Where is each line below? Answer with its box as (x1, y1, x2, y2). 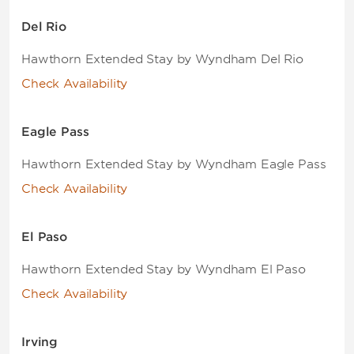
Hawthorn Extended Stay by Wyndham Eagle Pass (21, 157, 326, 171)
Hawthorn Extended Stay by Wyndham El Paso (21, 262, 306, 277)
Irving (21, 335, 58, 349)
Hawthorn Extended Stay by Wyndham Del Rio (21, 52, 303, 66)
